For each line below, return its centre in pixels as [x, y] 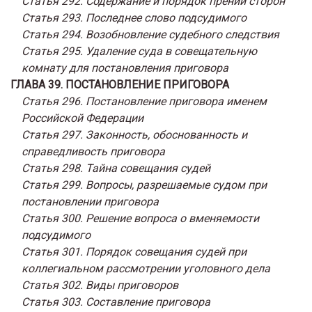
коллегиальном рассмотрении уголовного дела [146, 268]
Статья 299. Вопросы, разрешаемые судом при [144, 185]
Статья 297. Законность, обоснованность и [134, 134]
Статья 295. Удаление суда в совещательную [139, 51]
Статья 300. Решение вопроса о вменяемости [140, 218]
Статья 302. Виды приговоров [100, 285]
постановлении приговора [90, 201]
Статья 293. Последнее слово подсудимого [134, 17]
